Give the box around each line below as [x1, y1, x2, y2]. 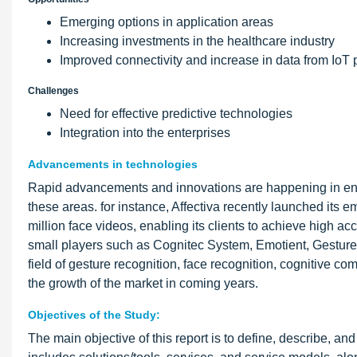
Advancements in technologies [28, 158, 198, 171]
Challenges [28, 85, 79, 96]
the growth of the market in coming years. [28, 277, 258, 290]
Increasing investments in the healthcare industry [60, 34, 347, 48]
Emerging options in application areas [60, 15, 273, 29]
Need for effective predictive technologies [60, 107, 292, 120]
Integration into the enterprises [60, 126, 230, 139]
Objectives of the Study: [28, 308, 160, 321]
